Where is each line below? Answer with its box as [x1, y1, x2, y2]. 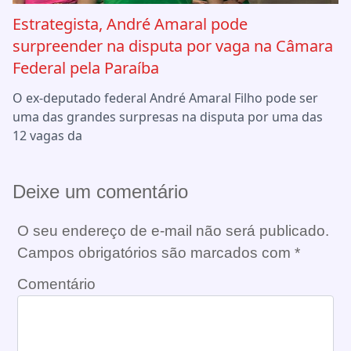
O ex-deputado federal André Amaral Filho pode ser [13, 89, 318, 107]
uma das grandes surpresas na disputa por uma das [13, 107, 323, 125]
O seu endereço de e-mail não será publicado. [17, 222, 329, 239]
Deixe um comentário [13, 180, 188, 202]
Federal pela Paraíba [13, 56, 159, 78]
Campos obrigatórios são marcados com [17, 244, 295, 261]
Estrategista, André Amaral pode [13, 13, 248, 34]
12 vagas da [13, 126, 82, 144]
